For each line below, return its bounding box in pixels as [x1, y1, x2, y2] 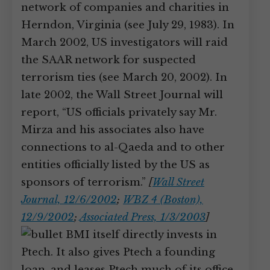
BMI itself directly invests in [63, 228, 217, 241]
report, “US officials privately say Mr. [21, 106, 217, 119]
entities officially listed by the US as [21, 159, 210, 171]
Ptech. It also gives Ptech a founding [21, 246, 215, 259]
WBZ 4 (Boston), [123, 193, 203, 206]
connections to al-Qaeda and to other [21, 141, 225, 154]
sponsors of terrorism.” [21, 176, 149, 189]
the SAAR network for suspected [21, 54, 196, 66]
